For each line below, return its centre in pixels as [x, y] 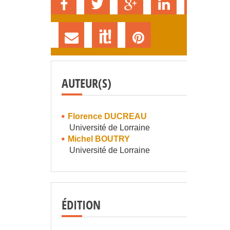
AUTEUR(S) [87, 83]
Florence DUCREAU [107, 116]
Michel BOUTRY [99, 139]
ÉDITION [81, 205]
